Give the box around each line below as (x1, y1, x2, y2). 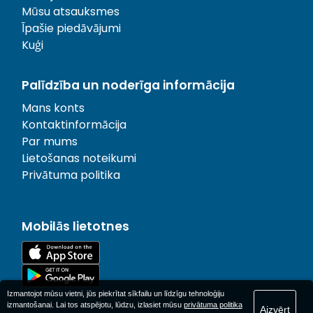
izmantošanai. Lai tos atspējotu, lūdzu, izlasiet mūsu (6, 300, 184, 309)
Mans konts (22, 99, 85, 116)
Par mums (22, 133, 78, 150)
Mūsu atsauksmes (22, 3, 119, 20)
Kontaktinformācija (22, 116, 126, 133)
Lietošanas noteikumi (22, 150, 136, 166)
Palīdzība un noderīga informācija (22, 76, 235, 94)
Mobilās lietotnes (22, 217, 129, 235)
